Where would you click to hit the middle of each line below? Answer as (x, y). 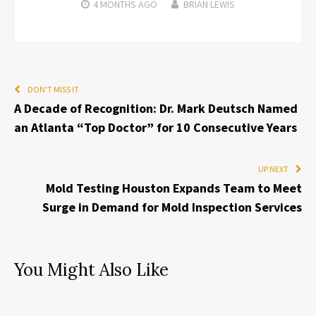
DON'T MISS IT (53, 89)
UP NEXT (273, 169)
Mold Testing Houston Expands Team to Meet (174, 188)
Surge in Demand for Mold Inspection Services (172, 207)
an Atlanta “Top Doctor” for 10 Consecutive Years (156, 127)
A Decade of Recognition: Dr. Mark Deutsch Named (156, 108)
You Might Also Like (91, 269)
